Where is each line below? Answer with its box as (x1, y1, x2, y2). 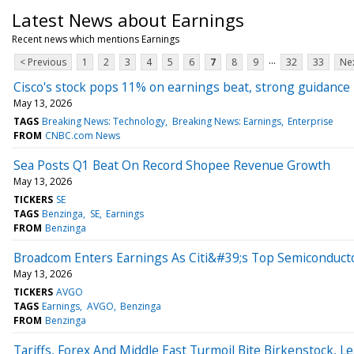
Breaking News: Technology (42, 114, 166, 128)
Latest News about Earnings (12, 7, 244, 32)
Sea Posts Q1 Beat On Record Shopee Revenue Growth (13, 156, 330, 174)
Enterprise (287, 114, 333, 128)
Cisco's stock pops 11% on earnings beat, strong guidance (13, 77, 350, 96)
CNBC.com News (45, 128, 121, 142)
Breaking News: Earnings (171, 114, 281, 128)
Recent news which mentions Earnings (12, 32, 179, 46)
